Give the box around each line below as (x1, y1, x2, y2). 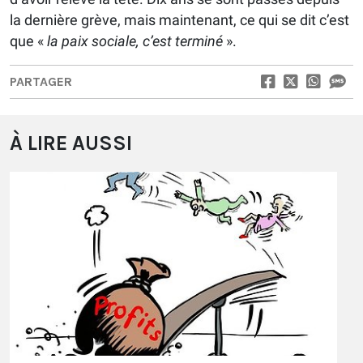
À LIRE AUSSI (10, 131, 132, 156)
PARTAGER (10, 74, 72, 90)
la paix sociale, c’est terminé (47, 32, 223, 50)
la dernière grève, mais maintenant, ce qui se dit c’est (10, 11, 349, 29)
